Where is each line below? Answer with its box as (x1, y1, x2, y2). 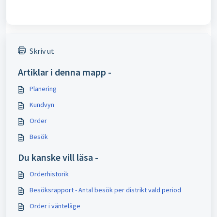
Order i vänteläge (30, 201, 80, 211)
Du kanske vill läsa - (18, 151, 98, 164)
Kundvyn (30, 100, 54, 109)
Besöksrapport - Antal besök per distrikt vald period (30, 186, 181, 195)
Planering (30, 84, 57, 93)
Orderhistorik (30, 170, 69, 179)
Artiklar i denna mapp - (18, 66, 111, 78)
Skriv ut (30, 46, 54, 56)
